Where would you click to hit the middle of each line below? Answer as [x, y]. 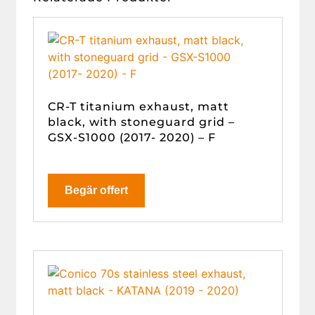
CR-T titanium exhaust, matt [138, 106]
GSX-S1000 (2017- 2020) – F [131, 137]
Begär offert [96, 190]
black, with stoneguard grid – [141, 122]
